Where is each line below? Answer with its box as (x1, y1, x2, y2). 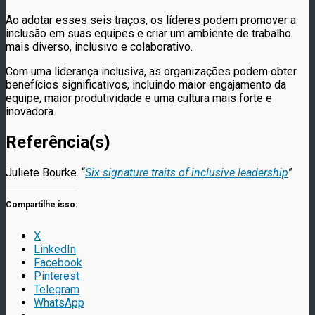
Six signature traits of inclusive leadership (85, 166, 288, 180)
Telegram (34, 283, 79, 297)
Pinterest (34, 269, 79, 283)
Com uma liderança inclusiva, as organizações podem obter (6, 65, 297, 79)
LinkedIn (34, 243, 76, 257)
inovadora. (6, 105, 56, 119)
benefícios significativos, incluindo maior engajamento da (6, 78, 286, 92)
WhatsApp (34, 296, 84, 310)
